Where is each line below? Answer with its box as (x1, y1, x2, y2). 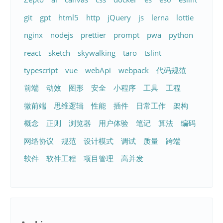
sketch (48, 47, 71, 58)
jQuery (108, 12, 131, 22)
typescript (24, 65, 58, 76)
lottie (176, 12, 194, 22)
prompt (113, 30, 140, 40)
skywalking (78, 47, 116, 58)
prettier (81, 30, 107, 40)
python (168, 30, 193, 40)
